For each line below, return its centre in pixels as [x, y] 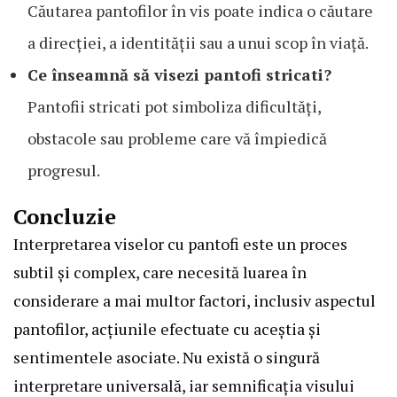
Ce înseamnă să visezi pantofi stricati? [179, 74]
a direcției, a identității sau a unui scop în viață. [198, 42]
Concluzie [65, 216]
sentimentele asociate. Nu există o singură [167, 357]
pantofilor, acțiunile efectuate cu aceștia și [167, 328]
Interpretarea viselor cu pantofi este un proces [180, 243]
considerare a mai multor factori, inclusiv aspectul [195, 300]
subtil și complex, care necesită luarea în [160, 272]
